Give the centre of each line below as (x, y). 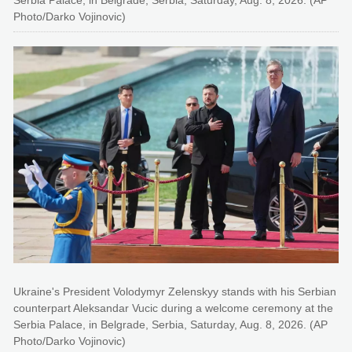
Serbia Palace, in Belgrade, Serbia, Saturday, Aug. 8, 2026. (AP (170, 324)
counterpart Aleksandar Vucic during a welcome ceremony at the (173, 308)
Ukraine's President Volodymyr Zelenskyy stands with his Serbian (175, 291)
